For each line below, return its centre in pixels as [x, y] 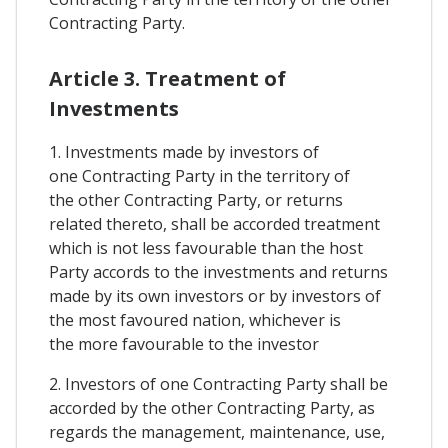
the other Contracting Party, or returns [196, 200]
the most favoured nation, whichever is [195, 320]
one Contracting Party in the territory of [199, 176]
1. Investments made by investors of [184, 152]
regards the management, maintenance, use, [217, 432]
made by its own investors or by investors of [215, 296]
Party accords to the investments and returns [218, 272]
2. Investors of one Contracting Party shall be [218, 384]
